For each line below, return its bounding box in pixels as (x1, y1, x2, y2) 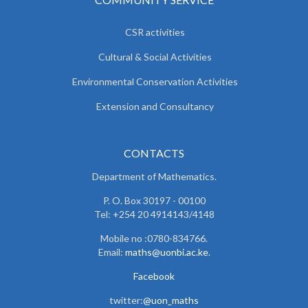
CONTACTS (124, 146, 184, 160)
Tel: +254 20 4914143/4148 (93, 208, 214, 221)
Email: (98, 246, 125, 258)
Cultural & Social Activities (98, 51, 212, 63)
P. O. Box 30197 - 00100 (102, 195, 206, 207)
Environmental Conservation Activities (71, 76, 238, 88)
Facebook (133, 270, 175, 283)
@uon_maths (143, 294, 199, 307)
